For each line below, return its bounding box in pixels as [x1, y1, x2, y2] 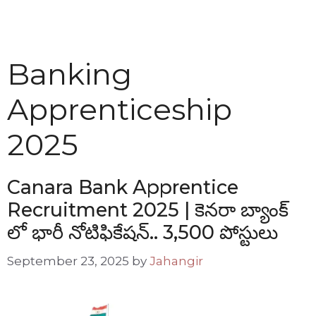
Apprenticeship [7, 91, 232, 128]
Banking [7, 56, 132, 92]
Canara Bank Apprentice [7, 176, 238, 199]
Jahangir [150, 253, 203, 268]
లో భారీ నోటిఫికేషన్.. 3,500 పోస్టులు [7, 221, 278, 244]
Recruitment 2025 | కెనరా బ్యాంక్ [7, 198, 288, 221]
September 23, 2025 [7, 253, 129, 268]
